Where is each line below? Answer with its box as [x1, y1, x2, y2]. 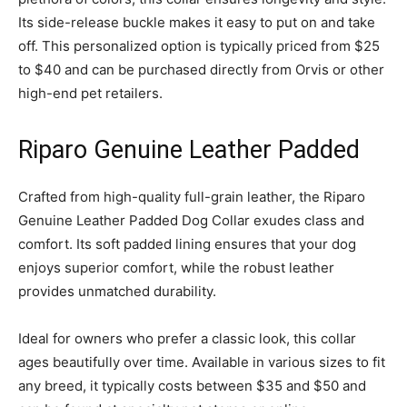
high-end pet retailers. [18, 84, 163, 102]
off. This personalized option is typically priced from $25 [18, 36, 380, 55]
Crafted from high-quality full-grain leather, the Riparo [18, 187, 365, 205]
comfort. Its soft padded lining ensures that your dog [18, 234, 356, 253]
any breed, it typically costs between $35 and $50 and [18, 376, 366, 394]
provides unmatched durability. [18, 282, 216, 300]
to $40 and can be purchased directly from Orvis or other [18, 60, 384, 78]
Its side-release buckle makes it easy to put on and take [18, 13, 375, 31]
